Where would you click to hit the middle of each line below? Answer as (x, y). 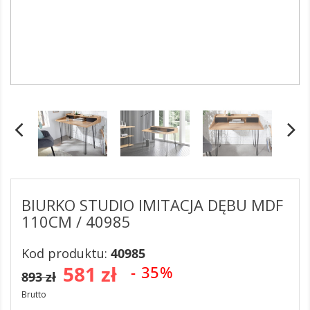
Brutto (34, 294)
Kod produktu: (66, 253)
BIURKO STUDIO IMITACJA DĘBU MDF (152, 205)
